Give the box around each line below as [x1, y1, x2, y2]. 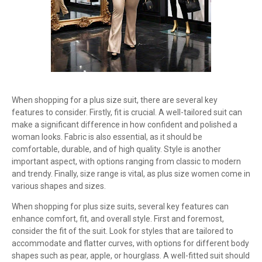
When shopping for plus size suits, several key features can [12, 202, 229, 211]
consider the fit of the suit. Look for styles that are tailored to [12, 226, 233, 236]
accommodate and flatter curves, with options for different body [12, 239, 249, 248]
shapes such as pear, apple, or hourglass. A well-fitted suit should [12, 251, 250, 260]
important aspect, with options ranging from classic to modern [12, 157, 241, 166]
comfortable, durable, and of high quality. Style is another [12, 144, 221, 154]
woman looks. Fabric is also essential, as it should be [12, 132, 202, 142]
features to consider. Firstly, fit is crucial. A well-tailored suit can [12, 108, 242, 117]
